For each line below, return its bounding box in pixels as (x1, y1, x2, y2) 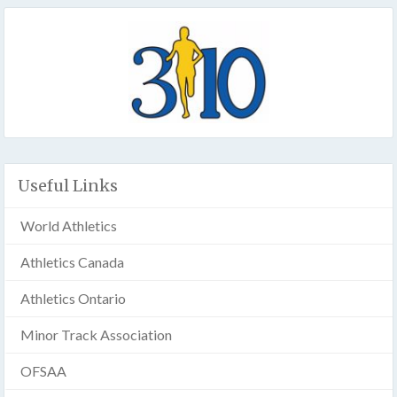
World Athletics (20, 216, 117, 234)
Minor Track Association (20, 325, 172, 343)
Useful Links (18, 175, 118, 196)
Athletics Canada (20, 253, 124, 270)
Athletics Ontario (20, 289, 126, 307)
